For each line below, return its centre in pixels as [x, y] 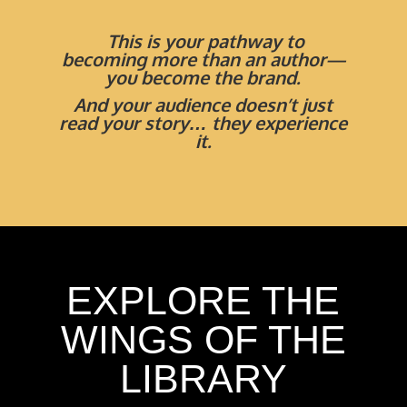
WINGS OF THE [203, 339]
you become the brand [201, 77]
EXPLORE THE [203, 300]
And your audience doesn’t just [203, 104]
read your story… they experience [203, 122]
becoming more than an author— [203, 59]
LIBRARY [203, 378]
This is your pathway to [203, 40]
